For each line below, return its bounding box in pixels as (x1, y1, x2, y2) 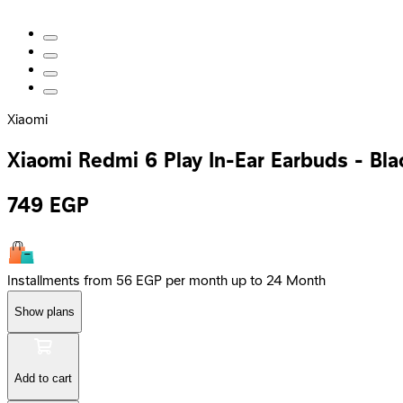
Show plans (14, 304, 75, 318)
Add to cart (14, 372, 72, 386)
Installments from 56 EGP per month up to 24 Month (7, 272, 326, 291)
